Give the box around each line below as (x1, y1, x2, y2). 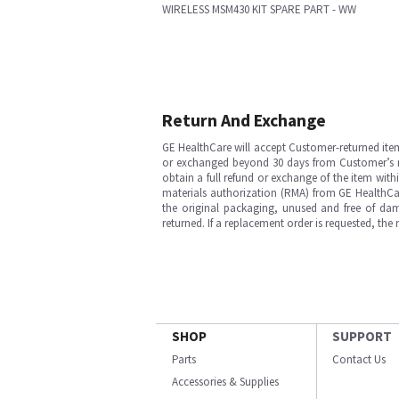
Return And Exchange (162, 110, 326, 131)
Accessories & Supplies (172, 374, 279, 389)
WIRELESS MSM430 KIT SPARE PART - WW (162, 2, 356, 17)
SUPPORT (332, 328, 392, 345)
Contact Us (332, 352, 386, 367)
